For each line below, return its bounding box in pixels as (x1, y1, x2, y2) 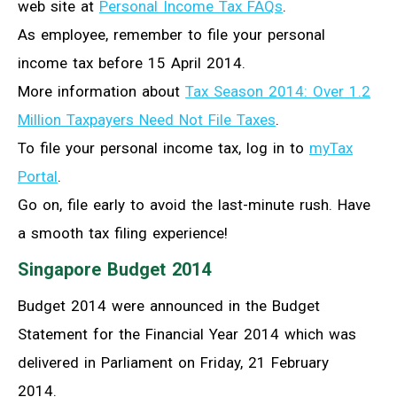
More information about (18, 82, 185, 100)
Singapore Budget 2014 (18, 258, 211, 280)
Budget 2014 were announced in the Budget (18, 296, 320, 315)
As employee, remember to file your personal (18, 25, 325, 43)
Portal (18, 167, 58, 185)
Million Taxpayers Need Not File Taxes (18, 110, 276, 128)
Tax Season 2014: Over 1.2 (185, 82, 370, 100)
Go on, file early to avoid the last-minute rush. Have (18, 195, 370, 214)
